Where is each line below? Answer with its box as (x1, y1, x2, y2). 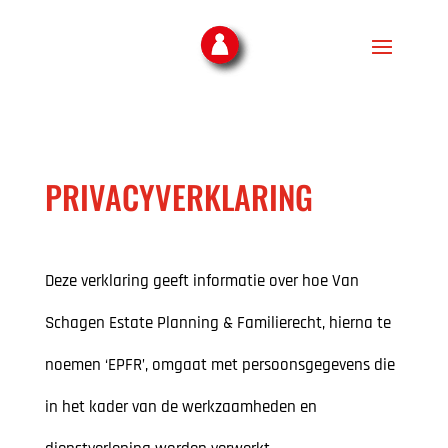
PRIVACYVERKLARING (44, 173, 313, 221)
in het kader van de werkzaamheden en (44, 396, 317, 419)
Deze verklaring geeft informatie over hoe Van (44, 270, 359, 293)
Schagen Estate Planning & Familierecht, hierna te (44, 312, 391, 335)
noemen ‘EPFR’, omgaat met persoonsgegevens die (44, 354, 395, 377)
